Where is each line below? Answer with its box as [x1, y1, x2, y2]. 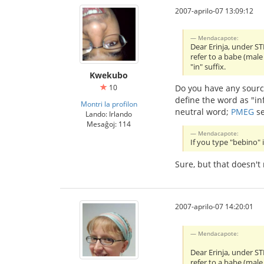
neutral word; [175, 106, 231, 118]
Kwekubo [90, 69, 128, 81]
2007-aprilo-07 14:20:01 [175, 202, 253, 212]
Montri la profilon [80, 98, 137, 108]
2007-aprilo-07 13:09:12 [175, 5, 253, 15]
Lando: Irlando [85, 108, 132, 118]
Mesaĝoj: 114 [87, 118, 131, 128]
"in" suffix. [190, 61, 226, 72]
